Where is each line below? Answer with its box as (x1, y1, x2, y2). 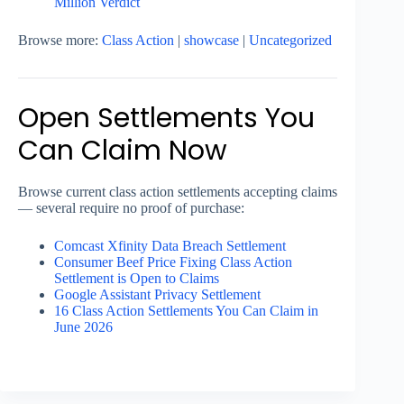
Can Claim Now (18, 132, 227, 170)
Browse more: (18, 32, 102, 49)
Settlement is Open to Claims (54, 271, 219, 287)
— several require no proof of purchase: (18, 200, 244, 216)
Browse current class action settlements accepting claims (18, 184, 337, 200)
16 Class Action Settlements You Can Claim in (54, 303, 318, 319)
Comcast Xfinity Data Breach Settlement (54, 238, 286, 254)
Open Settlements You (18, 99, 315, 138)
